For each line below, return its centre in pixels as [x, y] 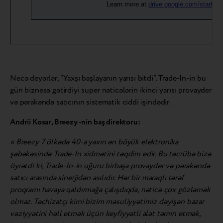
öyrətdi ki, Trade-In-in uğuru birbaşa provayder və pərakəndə [110, 166]
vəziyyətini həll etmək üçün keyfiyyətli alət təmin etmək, [105, 214]
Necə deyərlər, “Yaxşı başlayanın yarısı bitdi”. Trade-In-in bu [108, 78]
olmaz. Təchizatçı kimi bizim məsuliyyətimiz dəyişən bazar [107, 202]
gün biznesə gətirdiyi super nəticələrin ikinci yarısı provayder [111, 90]
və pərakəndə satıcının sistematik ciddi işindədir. [90, 102]
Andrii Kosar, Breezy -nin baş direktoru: [75, 122]
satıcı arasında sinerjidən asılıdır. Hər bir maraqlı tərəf [97, 178]
